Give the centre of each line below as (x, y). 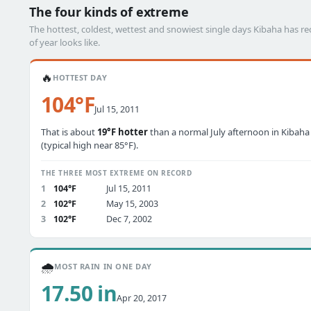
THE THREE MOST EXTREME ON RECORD (116, 173)
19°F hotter (123, 132)
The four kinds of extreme (109, 12)
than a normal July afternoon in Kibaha (229, 132)
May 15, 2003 (132, 204)
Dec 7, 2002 (129, 219)
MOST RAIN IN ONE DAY (103, 266)
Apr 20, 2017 (142, 298)
